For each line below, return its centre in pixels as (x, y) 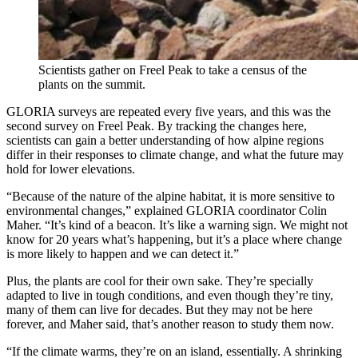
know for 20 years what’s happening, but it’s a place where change (174, 239)
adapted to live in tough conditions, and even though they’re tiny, (170, 295)
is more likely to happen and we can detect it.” (123, 253)
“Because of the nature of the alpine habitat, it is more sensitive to (171, 196)
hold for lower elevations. (71, 169)
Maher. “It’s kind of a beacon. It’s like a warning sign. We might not (177, 225)
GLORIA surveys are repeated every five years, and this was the (169, 111)
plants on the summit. (92, 84)
